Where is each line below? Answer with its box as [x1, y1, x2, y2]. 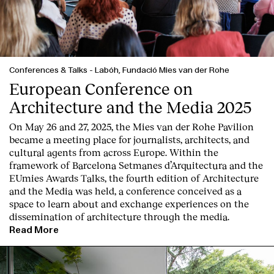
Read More [9, 225, 59, 235]
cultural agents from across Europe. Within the [9, 146, 218, 158]
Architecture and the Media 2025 [9, 97, 251, 117]
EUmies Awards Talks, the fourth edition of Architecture [9, 172, 259, 184]
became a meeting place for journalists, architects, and [9, 133, 250, 146]
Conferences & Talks [9, 65, 89, 75]
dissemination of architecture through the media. [9, 210, 229, 223]
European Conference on [9, 78, 193, 99]
